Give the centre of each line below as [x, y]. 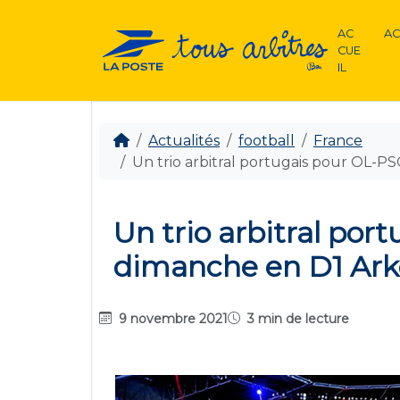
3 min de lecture [296, 318]
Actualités [184, 141]
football [267, 141]
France [338, 141]
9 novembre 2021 [173, 318]
